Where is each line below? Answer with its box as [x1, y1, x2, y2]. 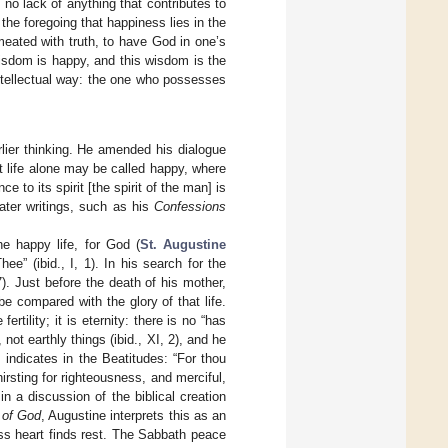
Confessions [154, 198, 226, 214]
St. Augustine [139, 236, 227, 252]
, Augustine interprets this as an [41, 407, 227, 423]
